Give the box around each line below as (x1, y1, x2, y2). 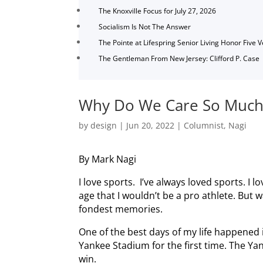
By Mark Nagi (79, 152, 137, 166)
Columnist (184, 119, 224, 131)
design (90, 119, 117, 131)
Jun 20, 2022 (126, 119, 175, 131)
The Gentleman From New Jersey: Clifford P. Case (99, 53, 260, 64)
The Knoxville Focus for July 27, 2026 (99, 6, 217, 16)
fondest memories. (79, 202, 163, 215)
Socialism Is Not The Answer (99, 22, 191, 32)
